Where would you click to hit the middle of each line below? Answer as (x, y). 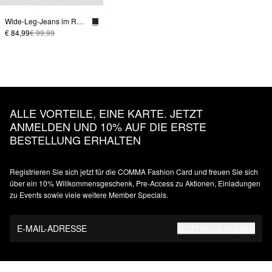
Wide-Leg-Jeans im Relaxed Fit (80, 21)
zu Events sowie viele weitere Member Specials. (89, 195)
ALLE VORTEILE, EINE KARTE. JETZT (106, 113)
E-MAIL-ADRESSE (52, 228)
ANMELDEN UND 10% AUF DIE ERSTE (108, 127)
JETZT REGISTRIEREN (216, 228)
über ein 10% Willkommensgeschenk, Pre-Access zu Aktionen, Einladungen (135, 183)
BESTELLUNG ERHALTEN (75, 140)
